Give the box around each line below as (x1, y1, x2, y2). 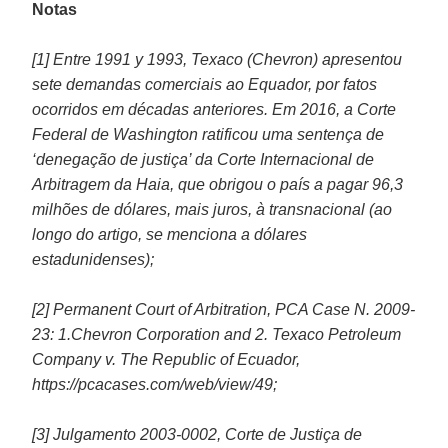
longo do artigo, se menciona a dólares (32, 225, 308, 243)
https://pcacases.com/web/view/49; (32, 375, 278, 393)
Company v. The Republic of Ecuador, (32, 350, 301, 368)
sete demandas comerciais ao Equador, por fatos (32, 75, 378, 93)
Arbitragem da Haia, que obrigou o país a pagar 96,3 (32, 175, 404, 193)
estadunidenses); (32, 250, 155, 268)
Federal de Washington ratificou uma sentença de (32, 125, 385, 143)
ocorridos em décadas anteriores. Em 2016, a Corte (32, 100, 397, 118)
